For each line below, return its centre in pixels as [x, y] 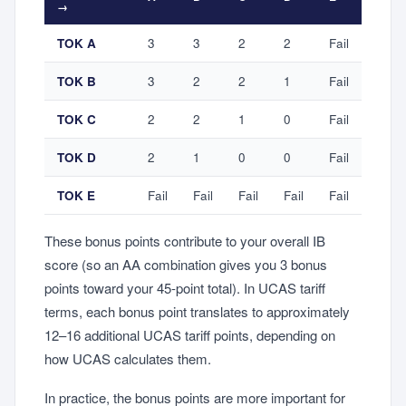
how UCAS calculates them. [128, 359]
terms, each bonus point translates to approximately [197, 312]
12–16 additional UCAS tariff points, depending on [190, 335]
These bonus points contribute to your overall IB [185, 241]
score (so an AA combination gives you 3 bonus [186, 265]
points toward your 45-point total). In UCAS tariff [185, 288]
